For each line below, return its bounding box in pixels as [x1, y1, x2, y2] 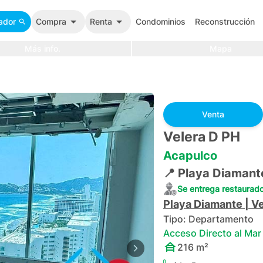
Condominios [136, 16, 186, 26]
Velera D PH [163, 129, 240, 145]
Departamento [188, 213, 254, 225]
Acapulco [163, 149, 217, 163]
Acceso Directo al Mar [163, 227, 261, 239]
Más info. [24, 43, 60, 53]
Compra [36, 16, 66, 26]
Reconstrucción [195, 16, 255, 26]
